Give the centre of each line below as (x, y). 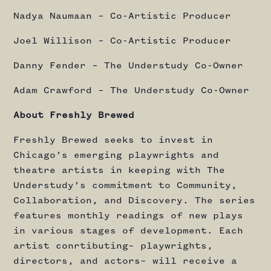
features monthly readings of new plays (128, 216)
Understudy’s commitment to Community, (125, 186)
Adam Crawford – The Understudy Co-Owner (131, 91)
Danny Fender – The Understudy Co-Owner (128, 66)
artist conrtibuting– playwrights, (113, 246)
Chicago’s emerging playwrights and (116, 155)
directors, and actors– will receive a (125, 261)
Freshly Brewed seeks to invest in (113, 140)
